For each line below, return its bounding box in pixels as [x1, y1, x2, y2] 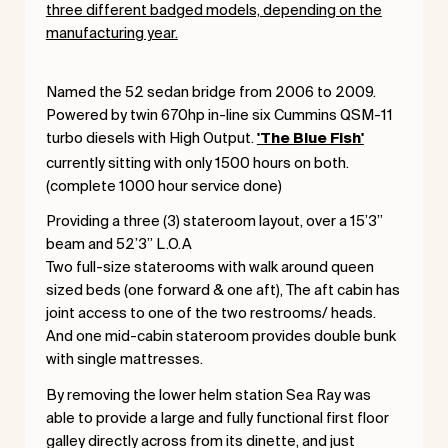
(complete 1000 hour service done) [45, 176, 282, 194]
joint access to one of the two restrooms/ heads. [45, 304, 376, 322]
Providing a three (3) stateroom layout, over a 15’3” [45, 212, 383, 230]
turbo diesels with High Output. [45, 128, 257, 146]
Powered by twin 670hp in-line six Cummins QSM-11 [45, 105, 393, 123]
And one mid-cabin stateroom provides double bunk [45, 327, 396, 345]
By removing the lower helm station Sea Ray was [45, 385, 371, 403]
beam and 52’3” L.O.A [45, 235, 192, 253]
